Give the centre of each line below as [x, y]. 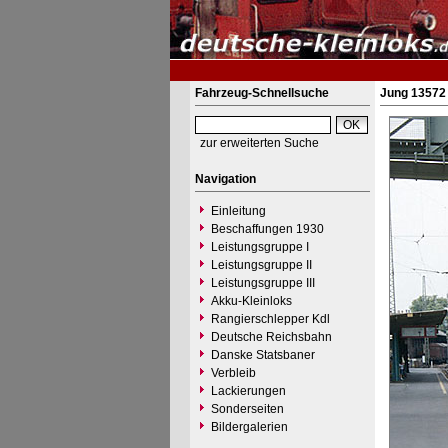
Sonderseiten [247, 409]
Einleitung [238, 211]
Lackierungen [248, 391]
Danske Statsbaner [262, 355]
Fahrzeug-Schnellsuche [261, 93]
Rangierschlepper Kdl [270, 319]
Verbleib [233, 373]
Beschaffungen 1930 [267, 229]
